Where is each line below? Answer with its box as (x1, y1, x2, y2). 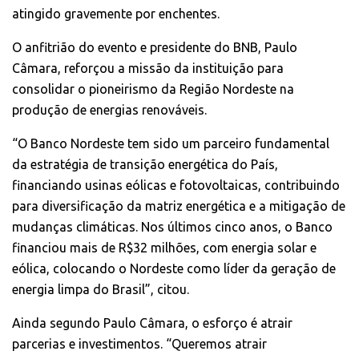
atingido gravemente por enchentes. (12, 6, 220, 21)
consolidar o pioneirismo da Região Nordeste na (12, 81, 294, 96)
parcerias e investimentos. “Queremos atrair (12, 336, 267, 351)
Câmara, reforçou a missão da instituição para (12, 60, 284, 75)
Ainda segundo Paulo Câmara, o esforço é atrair (12, 315, 292, 330)
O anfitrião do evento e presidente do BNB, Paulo (12, 39, 297, 54)
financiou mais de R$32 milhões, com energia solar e (12, 240, 317, 255)
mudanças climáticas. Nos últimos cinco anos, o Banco (12, 219, 333, 234)
